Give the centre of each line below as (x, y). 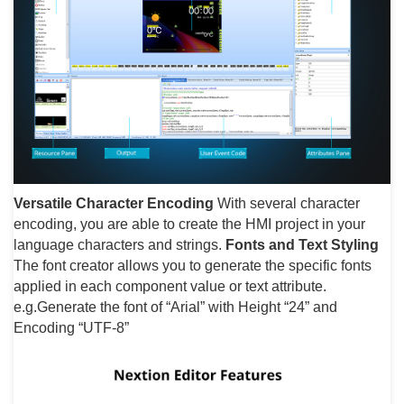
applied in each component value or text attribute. (170, 286)
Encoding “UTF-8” (71, 328)
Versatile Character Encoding (114, 203)
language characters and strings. (119, 245)
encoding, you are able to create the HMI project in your (189, 224)
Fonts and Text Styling (302, 245)
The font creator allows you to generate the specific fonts (193, 266)
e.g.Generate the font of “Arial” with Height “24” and (175, 307)
